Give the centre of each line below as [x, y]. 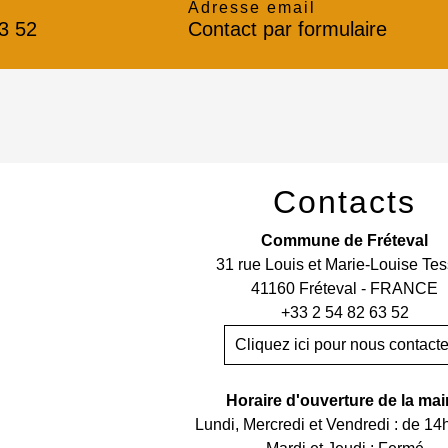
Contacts [345, 202]
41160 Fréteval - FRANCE [345, 289]
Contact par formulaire [287, 29]
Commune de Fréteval [345, 241]
